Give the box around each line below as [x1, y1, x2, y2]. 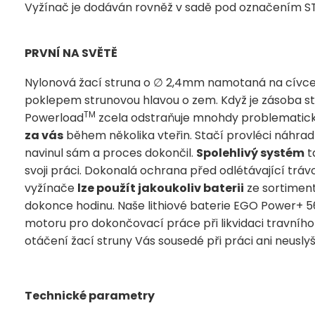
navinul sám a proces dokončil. [25, 144, 196, 161]
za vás [25, 127, 63, 143]
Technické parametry [25, 287, 155, 304]
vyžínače [25, 179, 77, 196]
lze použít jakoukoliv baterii [77, 179, 244, 196]
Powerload [25, 109, 84, 126]
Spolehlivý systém [196, 144, 304, 161]
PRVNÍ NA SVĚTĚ [25, 44, 117, 61]
